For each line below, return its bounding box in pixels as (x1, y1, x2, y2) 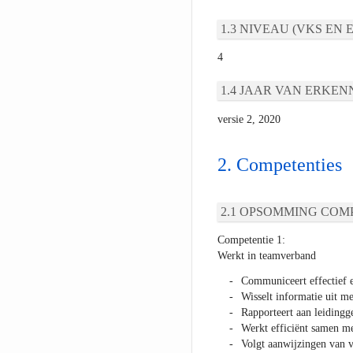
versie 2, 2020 (217, 113, 281, 126)
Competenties (236, 154, 342, 176)
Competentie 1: (217, 234, 285, 247)
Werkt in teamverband (217, 250, 316, 262)
